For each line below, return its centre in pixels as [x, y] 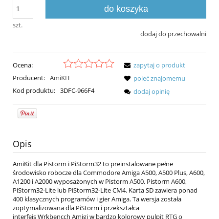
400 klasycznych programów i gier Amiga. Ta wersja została [97, 199]
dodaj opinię [152, 91]
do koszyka [126, 9]
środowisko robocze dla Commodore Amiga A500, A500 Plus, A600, [109, 172]
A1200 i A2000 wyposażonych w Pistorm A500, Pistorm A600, [100, 181]
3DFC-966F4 [77, 90]
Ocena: [23, 65]
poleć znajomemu [159, 78]
